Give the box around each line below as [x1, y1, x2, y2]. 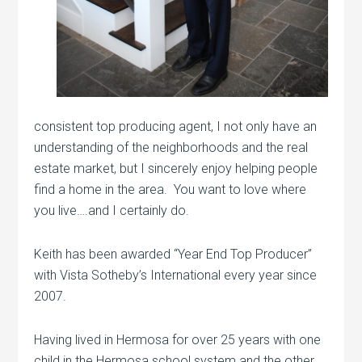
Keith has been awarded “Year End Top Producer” [34, 246, 313, 263]
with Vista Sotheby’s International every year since [34, 267, 318, 284]
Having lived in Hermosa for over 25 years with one [34, 332, 322, 348]
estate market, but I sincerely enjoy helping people [34, 161, 318, 177]
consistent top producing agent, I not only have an [34, 119, 318, 135]
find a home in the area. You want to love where [34, 182, 307, 198]
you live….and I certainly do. [34, 203, 190, 219]
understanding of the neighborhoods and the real [34, 140, 309, 156]
